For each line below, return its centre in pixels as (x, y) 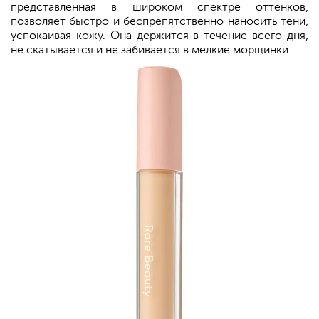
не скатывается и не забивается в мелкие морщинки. (151, 50)
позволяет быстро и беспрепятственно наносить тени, (159, 22)
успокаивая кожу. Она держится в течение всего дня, (159, 36)
